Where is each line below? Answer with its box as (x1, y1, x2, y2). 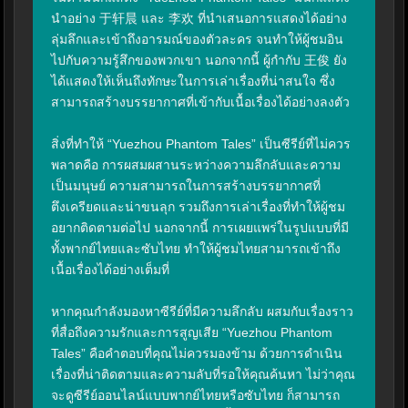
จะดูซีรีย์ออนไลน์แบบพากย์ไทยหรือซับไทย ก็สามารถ (51, 388, 340, 403)
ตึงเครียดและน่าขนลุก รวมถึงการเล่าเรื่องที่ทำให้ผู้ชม (51, 199, 345, 215)
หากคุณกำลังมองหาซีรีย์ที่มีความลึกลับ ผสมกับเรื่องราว (51, 304, 353, 320)
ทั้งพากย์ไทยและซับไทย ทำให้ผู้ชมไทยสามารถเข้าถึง (51, 241, 341, 257)
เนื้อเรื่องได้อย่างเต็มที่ (51, 262, 169, 278)
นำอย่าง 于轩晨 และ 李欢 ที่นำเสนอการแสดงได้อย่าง (51, 11, 347, 26)
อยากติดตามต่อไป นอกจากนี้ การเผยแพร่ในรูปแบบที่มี (51, 220, 349, 236)
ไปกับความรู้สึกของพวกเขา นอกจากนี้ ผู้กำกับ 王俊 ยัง (51, 53, 347, 68)
